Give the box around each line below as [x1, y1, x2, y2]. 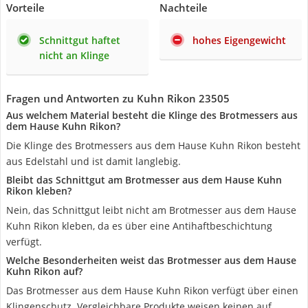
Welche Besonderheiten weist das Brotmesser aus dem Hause [6, 254, 296, 267]
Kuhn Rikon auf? [6, 265, 82, 278]
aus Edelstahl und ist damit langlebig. [6, 155, 181, 168]
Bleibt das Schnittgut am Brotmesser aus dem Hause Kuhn [6, 173, 282, 186]
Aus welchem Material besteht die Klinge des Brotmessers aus [6, 109, 298, 122]
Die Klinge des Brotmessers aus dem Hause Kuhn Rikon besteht [6, 139, 300, 152]
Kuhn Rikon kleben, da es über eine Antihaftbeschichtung [6, 219, 272, 232]
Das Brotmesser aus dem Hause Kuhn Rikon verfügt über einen [6, 284, 298, 297]
